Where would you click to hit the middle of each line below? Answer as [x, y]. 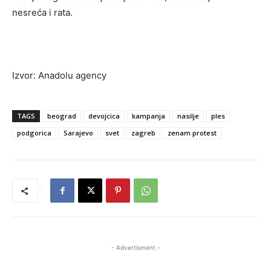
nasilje [188, 116]
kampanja [149, 116]
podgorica [34, 133]
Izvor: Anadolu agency [59, 76]
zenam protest [192, 133]
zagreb [143, 133]
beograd [62, 116]
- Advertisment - [135, 248]
